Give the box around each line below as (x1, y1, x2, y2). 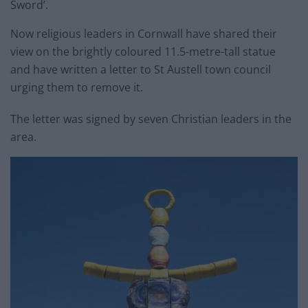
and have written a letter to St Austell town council (10, 61, 271, 77)
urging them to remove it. (10, 79, 143, 95)
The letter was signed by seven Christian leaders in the (10, 111, 291, 126)
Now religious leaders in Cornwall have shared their (10, 25, 277, 41)
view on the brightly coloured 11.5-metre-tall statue (10, 43, 276, 59)
